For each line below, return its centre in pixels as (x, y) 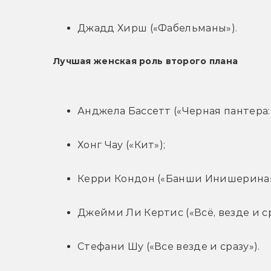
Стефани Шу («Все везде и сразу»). (169, 247)
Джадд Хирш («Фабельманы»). (158, 28)
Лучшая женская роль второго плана (146, 61)
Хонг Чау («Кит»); (122, 145)
